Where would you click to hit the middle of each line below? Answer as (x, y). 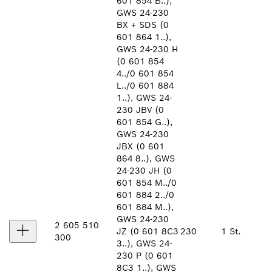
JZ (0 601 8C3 (148, 231)
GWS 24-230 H (147, 49)
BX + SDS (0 (143, 25)
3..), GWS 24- (144, 243)
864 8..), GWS (146, 158)
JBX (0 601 (141, 146)
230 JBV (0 (140, 110)
